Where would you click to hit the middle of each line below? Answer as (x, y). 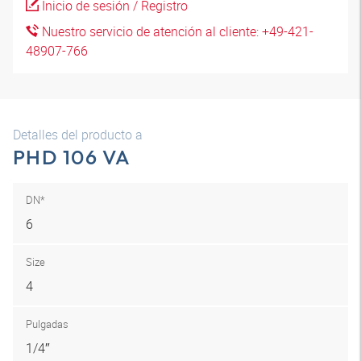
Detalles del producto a (78, 135)
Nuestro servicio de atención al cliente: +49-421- (176, 31)
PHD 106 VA (72, 157)
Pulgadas (47, 324)
